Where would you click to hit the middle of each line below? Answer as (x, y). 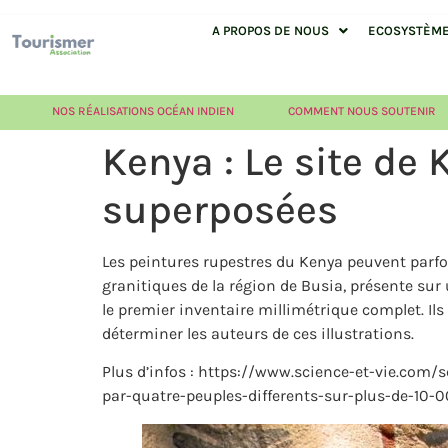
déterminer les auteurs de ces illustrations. (258, 333)
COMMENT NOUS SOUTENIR (361, 111)
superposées (220, 209)
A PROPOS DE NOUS (270, 30)
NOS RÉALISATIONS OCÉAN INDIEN (143, 111)
